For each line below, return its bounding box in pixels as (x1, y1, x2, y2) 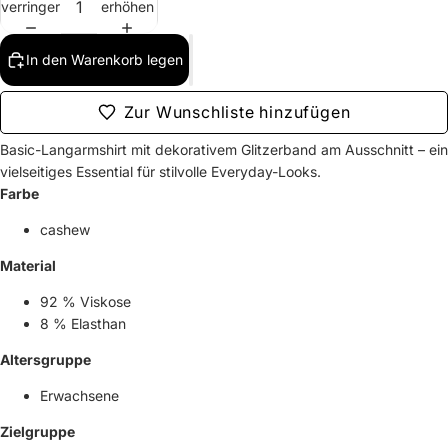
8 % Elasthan (40, 314, 126, 332)
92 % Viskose (40, 292, 131, 310)
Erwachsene (40, 386, 119, 404)
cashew (40, 220, 90, 238)
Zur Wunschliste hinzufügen (123, 101, 351, 122)
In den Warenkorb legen (26, 50, 183, 68)
